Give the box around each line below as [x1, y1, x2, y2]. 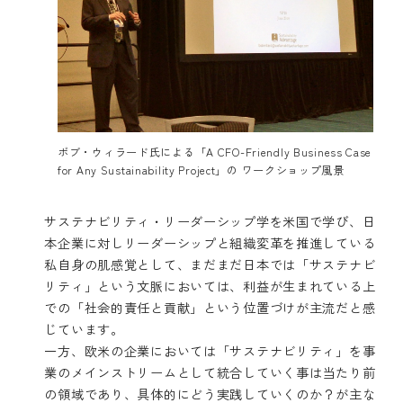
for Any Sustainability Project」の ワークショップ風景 [58, 161, 345, 177]
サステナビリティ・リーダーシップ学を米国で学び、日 [44, 211, 376, 231]
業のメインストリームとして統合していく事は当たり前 [44, 363, 376, 382]
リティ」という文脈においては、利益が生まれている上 [44, 276, 376, 296]
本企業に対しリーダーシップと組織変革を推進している [44, 233, 376, 253]
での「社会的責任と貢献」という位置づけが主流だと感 [44, 298, 376, 318]
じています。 [44, 319, 124, 339]
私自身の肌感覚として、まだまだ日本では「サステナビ [44, 255, 376, 274]
